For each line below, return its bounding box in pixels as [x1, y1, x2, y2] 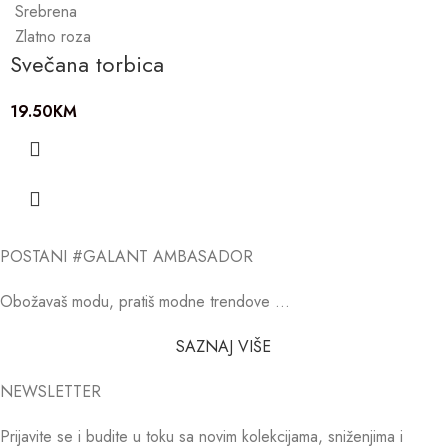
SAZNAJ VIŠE [176, 334, 272, 358]
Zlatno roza [15, 24, 91, 48]
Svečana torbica [10, 47, 164, 80]
